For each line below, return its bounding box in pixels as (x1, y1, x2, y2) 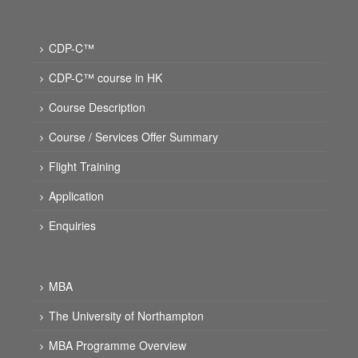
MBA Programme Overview (49, 337, 186, 353)
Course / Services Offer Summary (49, 129, 218, 145)
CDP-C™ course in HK (49, 70, 162, 86)
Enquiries (49, 217, 96, 233)
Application (49, 188, 104, 204)
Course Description (49, 99, 145, 115)
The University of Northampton (49, 308, 204, 324)
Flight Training (49, 158, 121, 174)
